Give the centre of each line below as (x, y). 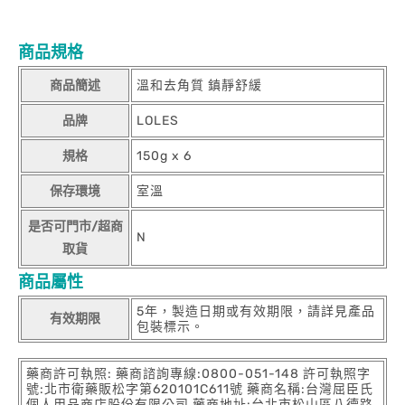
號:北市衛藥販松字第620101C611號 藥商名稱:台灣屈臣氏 (200, 389)
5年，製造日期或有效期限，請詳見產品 (256, 311)
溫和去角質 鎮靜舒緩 (199, 85)
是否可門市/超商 (75, 226)
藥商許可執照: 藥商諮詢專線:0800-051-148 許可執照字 (198, 374)
